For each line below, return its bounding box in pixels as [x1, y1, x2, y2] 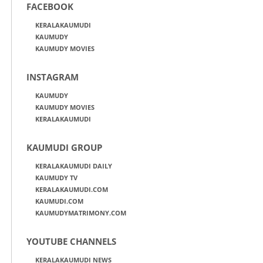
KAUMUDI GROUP [26, 141, 102, 153]
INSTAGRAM [26, 70, 79, 83]
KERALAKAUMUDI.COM [35, 184, 108, 194]
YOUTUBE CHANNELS [26, 235, 116, 247]
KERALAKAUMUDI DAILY [35, 161, 112, 170]
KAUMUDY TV [35, 173, 77, 182]
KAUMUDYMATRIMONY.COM [35, 208, 126, 217]
